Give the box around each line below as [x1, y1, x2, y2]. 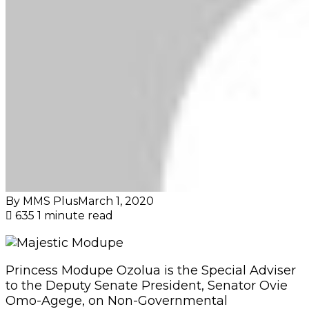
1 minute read [37, 208, 113, 222]
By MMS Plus [6, 194, 78, 208]
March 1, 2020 [78, 194, 154, 208]
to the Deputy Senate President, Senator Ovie [6, 277, 288, 293]
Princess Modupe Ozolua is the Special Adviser [6, 262, 296, 278]
